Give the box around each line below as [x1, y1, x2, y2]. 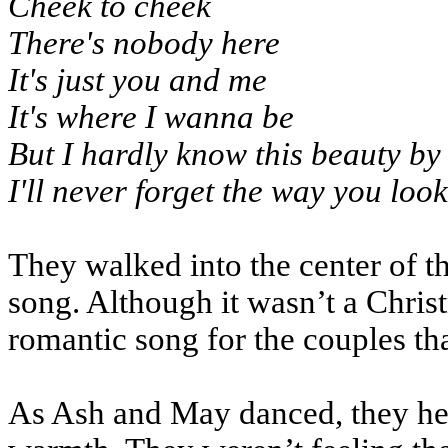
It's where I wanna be [8, 99, 294, 135]
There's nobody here [8, 25, 280, 61]
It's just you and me [8, 62, 267, 98]
